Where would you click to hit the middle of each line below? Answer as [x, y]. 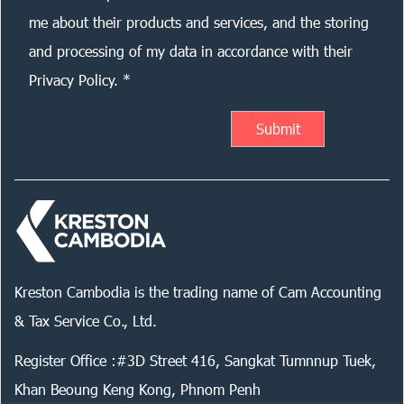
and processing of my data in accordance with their [191, 51]
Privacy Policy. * [80, 80]
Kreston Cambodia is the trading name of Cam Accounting [198, 292]
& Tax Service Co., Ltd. [86, 321]
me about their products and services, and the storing [199, 22]
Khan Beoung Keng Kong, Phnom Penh [138, 389]
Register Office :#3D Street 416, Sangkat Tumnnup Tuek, [195, 360]
